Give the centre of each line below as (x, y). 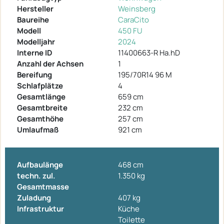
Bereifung (34, 74)
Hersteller (35, 8)
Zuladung (34, 197)
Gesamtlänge (41, 96)
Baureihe (33, 19)
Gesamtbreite (42, 107)
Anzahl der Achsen (50, 63)
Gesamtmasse (43, 186)
